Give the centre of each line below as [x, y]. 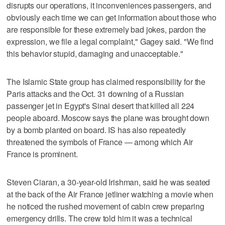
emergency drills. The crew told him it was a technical [99, 218]
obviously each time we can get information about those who [112, 17]
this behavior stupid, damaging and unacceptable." [95, 53]
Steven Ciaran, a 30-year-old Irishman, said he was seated [108, 182]
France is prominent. [42, 154]
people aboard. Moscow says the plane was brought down [108, 118]
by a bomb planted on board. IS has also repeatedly [96, 130]
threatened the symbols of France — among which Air [100, 142]
